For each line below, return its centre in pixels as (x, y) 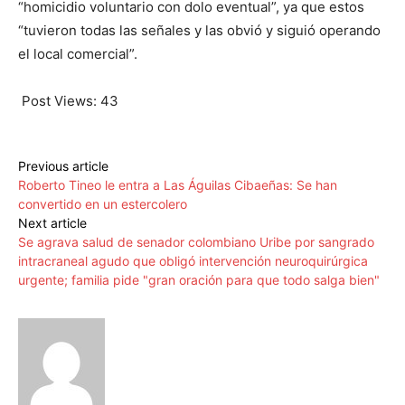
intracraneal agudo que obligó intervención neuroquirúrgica (193, 261)
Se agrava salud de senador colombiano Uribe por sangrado (196, 242)
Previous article (63, 166)
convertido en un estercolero (103, 204)
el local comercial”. (78, 54)
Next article (52, 223)
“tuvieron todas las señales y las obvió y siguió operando (199, 31)
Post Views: (59, 101)
